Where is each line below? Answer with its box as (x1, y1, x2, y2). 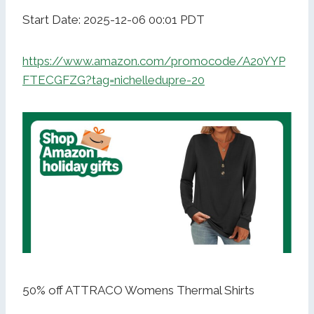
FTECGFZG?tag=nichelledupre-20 (22, 73, 205, 88)
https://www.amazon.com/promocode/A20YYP (22, 54, 285, 69)
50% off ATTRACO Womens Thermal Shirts (22, 283, 254, 298)
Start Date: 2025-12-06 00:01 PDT (22, 13, 205, 27)
